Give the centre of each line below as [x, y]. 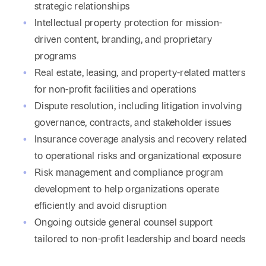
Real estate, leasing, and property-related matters [140, 73]
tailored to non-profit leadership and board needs [140, 239]
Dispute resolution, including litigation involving [138, 106]
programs [57, 56]
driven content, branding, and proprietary [123, 39]
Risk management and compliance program [129, 172]
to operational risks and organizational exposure [139, 156]
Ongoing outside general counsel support [124, 222]
